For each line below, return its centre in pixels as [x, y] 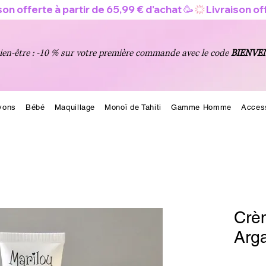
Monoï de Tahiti [133, 107]
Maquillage [75, 107]
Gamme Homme [201, 107]
